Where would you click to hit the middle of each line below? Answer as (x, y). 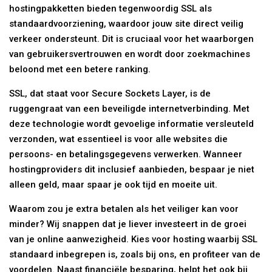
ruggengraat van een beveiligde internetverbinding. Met (130, 109)
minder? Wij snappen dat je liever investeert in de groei (128, 224)
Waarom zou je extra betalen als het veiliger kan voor (124, 209)
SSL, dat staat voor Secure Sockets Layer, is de (110, 94)
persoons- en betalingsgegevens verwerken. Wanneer (126, 155)
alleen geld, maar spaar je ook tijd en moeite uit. (114, 185)
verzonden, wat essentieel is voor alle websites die (119, 139)
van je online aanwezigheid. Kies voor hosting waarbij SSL (134, 240)
